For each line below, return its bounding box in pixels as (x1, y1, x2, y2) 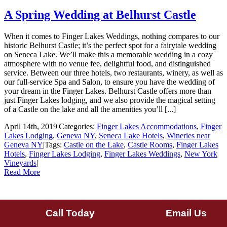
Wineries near (167, 131, 210, 140)
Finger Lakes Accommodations (97, 122, 197, 131)
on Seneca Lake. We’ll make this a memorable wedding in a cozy (4, 50, 213, 59)
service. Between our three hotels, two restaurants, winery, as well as (4, 68, 223, 78)
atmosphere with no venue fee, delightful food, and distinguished (4, 59, 211, 68)
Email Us (165, 207, 207, 218)
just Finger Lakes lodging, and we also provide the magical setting (4, 96, 215, 105)
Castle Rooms (128, 140, 172, 149)
